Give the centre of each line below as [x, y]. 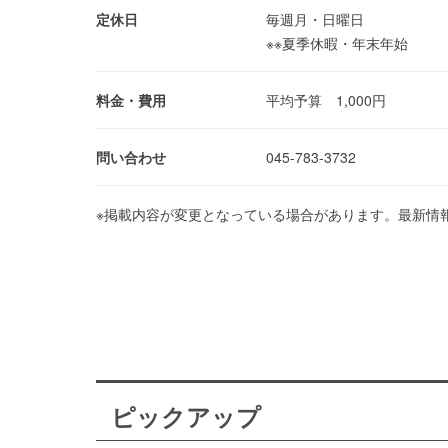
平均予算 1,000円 [326, 100]
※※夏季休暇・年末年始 [337, 43]
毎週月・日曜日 [315, 19]
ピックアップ [186, 416]
